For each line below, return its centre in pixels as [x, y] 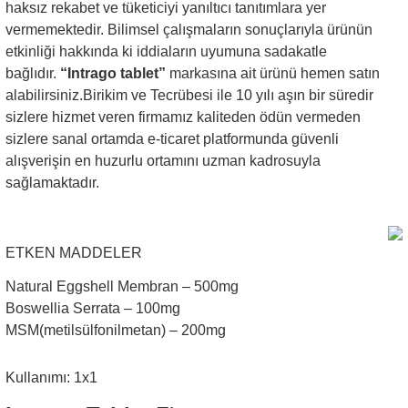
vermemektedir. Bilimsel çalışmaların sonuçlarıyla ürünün [189, 29]
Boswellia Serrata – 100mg [93, 308]
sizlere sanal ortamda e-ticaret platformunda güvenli [172, 138]
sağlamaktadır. [52, 182]
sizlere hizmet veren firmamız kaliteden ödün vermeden [183, 117]
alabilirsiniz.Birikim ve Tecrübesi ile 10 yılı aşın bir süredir [189, 95]
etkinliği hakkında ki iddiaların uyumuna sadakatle [166, 51]
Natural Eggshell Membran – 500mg [122, 286]
